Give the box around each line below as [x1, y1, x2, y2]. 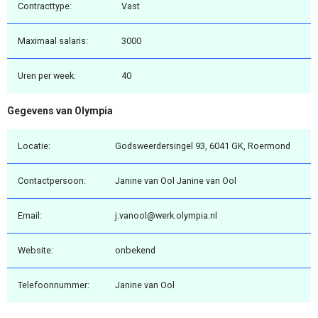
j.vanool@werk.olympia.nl [115, 209, 217, 221]
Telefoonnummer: [18, 279, 89, 290]
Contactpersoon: [18, 175, 86, 186]
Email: [18, 209, 42, 221]
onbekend [115, 244, 155, 256]
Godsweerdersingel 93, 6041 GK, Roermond [115, 140, 290, 151]
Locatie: [18, 140, 50, 151]
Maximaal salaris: [18, 35, 88, 47]
